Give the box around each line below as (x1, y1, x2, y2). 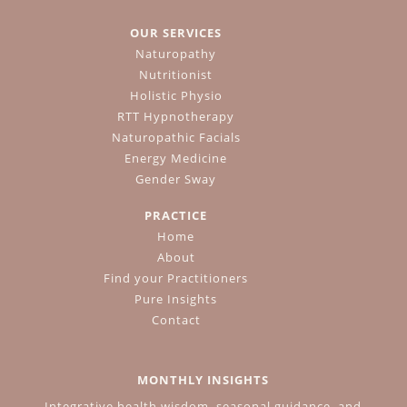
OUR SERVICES (130, 25, 223, 42)
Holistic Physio (129, 87, 223, 104)
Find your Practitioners (104, 270, 249, 287)
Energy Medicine (124, 150, 228, 167)
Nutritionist (139, 66, 213, 84)
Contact (151, 312, 201, 329)
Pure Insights (134, 291, 218, 308)
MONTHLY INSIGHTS (137, 372, 270, 389)
